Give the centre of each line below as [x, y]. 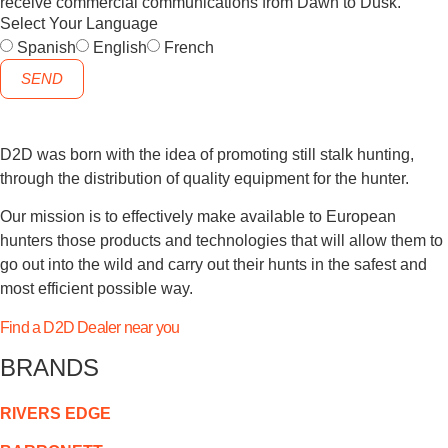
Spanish [46, 47]
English [120, 47]
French [189, 47]
